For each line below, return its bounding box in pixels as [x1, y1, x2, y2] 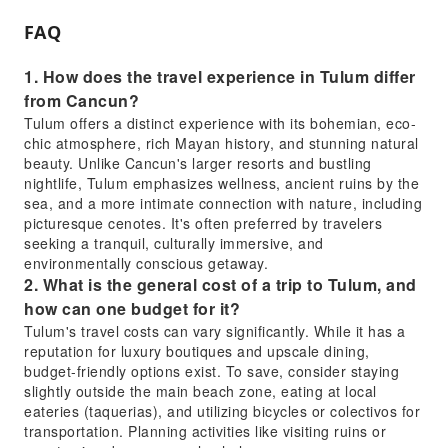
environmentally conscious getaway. [24, 253, 268, 273]
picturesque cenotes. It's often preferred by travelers [24, 213, 382, 233]
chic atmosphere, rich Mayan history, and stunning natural [24, 133, 419, 153]
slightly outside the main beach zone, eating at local [24, 381, 377, 401]
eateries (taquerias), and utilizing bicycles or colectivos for [24, 401, 420, 421]
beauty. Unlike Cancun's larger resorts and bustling [24, 153, 372, 173]
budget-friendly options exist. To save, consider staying [24, 361, 399, 381]
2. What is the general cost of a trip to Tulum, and [24, 273, 417, 296]
